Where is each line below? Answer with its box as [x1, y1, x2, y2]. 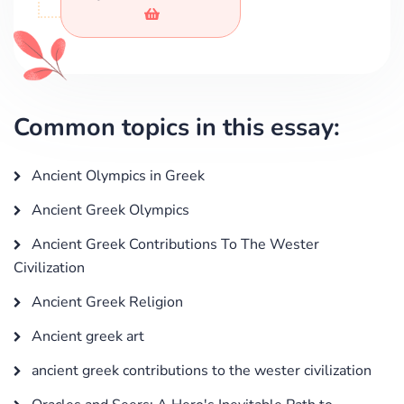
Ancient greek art [28, 326, 144, 346]
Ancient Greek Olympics [28, 199, 189, 220]
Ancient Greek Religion [28, 291, 183, 312]
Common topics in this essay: [14, 110, 340, 144]
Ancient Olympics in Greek [28, 165, 205, 186]
